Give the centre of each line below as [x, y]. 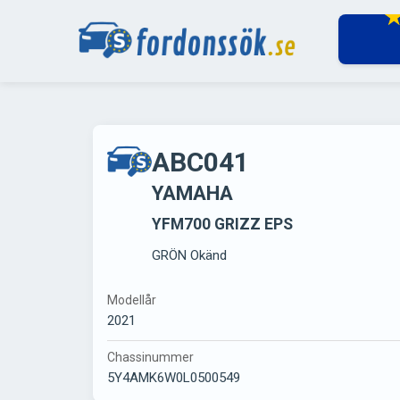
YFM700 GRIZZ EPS [222, 224]
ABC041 [200, 162]
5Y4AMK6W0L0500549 [174, 378]
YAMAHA [192, 193]
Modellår [132, 300]
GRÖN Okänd [189, 255]
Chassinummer [150, 358]
